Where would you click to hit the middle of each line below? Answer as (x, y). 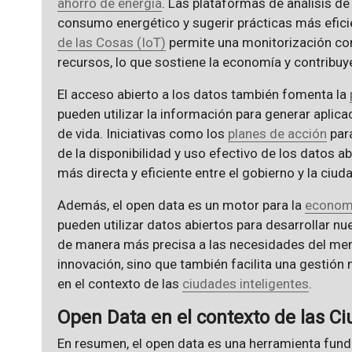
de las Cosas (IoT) (111, 43)
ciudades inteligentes (245, 284)
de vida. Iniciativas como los (142, 134)
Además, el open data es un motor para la (181, 205)
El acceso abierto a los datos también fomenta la (203, 95)
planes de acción (277, 134)
